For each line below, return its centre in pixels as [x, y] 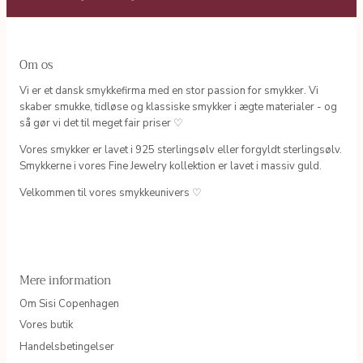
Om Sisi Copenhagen [69, 303]
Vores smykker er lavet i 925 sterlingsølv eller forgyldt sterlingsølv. [181, 149]
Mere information [65, 280]
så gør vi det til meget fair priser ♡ [101, 123]
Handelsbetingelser [67, 346]
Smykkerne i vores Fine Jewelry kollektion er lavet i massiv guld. [171, 166]
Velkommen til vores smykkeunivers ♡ [111, 192]
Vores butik [46, 325]
